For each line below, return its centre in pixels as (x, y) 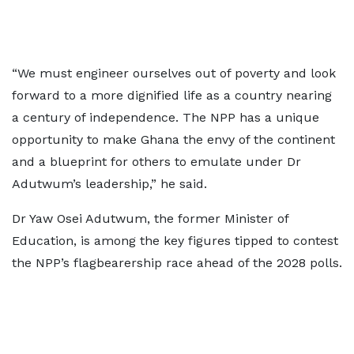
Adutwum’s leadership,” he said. (109, 184)
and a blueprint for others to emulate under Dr (156, 162)
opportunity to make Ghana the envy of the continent (173, 139)
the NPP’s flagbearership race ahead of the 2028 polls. (177, 263)
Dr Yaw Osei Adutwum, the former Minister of (150, 218)
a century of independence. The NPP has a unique (166, 117)
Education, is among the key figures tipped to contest (175, 241)
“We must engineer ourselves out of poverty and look (174, 73)
